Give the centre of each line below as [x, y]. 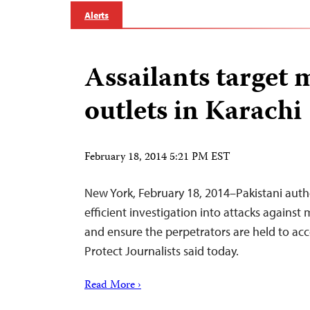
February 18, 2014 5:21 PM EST [157, 158]
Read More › [113, 286]
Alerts [97, 15]
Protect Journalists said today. [162, 251]
